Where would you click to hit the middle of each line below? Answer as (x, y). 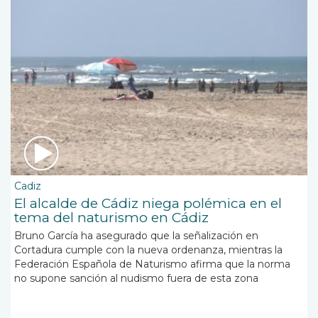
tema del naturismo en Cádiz (111, 218)
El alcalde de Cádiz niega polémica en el (148, 204)
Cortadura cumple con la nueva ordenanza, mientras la (148, 250)
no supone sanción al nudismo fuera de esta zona (136, 279)
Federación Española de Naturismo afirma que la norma (152, 264)
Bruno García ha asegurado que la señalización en (136, 236)
